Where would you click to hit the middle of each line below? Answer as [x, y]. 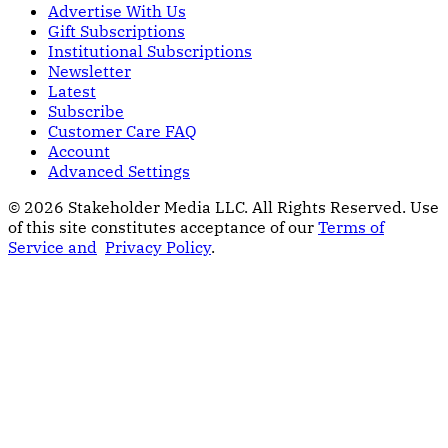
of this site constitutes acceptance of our [163, 227]
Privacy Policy [158, 247]
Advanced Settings [119, 171]
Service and [52, 247]
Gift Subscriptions [116, 31]
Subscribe [86, 111]
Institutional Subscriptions [150, 51]
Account [79, 151]
